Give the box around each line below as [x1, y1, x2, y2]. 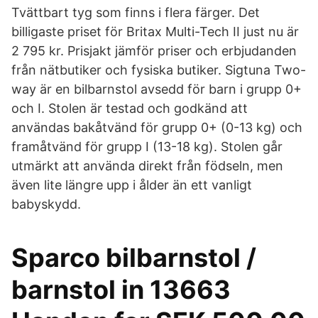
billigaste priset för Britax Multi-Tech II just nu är [11, 24, 299, 39]
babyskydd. [11, 197, 81, 212]
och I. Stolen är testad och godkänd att [11, 101, 248, 116]
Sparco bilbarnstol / [11, 242, 256, 273]
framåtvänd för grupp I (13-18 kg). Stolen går [11, 139, 283, 154]
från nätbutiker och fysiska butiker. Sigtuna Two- [11, 62, 306, 77]
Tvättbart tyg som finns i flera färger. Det [11, 5, 260, 20]
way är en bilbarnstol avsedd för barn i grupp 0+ [11, 82, 302, 97]
